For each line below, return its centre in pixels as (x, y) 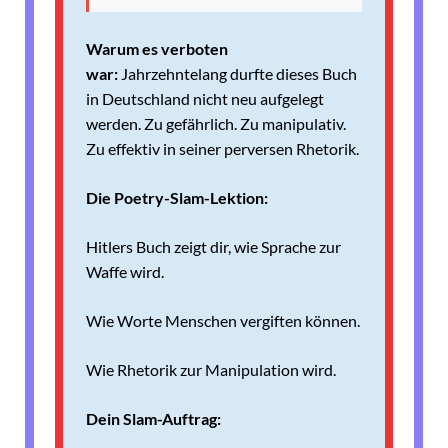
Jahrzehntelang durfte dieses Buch (239, 73)
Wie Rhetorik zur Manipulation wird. (211, 369)
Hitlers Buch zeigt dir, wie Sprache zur (213, 246)
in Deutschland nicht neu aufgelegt (205, 98)
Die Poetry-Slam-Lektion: (177, 197)
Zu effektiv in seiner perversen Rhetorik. (222, 148)
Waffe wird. (125, 271)
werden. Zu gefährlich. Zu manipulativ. (216, 123)
